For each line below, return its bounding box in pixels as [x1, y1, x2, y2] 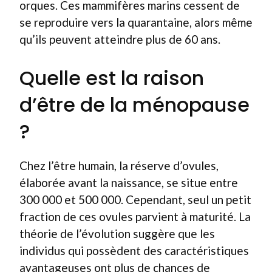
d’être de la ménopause [19, 91, 250, 118]
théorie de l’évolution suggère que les [19, 226, 215, 240]
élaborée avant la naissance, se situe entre [19, 175, 238, 189]
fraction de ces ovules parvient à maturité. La [19, 209, 251, 223]
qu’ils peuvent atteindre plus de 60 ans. [19, 32, 220, 46]
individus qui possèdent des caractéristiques [19, 243, 249, 257]
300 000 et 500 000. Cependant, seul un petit [19, 192, 251, 206]
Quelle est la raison [19, 64, 204, 92]
